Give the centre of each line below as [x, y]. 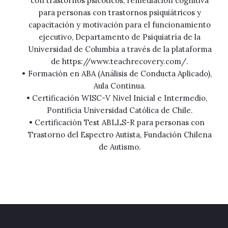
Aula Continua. [120, 86]
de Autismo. [120, 147]
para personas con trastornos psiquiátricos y [120, 12]
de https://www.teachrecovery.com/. [120, 61]
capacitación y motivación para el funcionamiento [120, 25]
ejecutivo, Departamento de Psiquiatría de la [120, 37]
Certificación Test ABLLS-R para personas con [120, 122]
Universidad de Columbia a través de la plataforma [120, 49]
